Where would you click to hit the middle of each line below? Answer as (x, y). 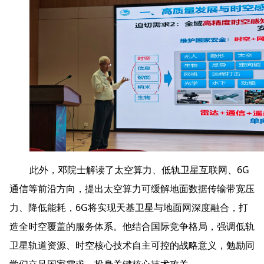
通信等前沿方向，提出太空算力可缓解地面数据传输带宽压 (132, 189)
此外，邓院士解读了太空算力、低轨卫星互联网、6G (140, 170)
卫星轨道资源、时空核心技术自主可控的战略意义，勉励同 (132, 245)
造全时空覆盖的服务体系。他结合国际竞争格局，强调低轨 (132, 227)
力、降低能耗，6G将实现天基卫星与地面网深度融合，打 (129, 208)
